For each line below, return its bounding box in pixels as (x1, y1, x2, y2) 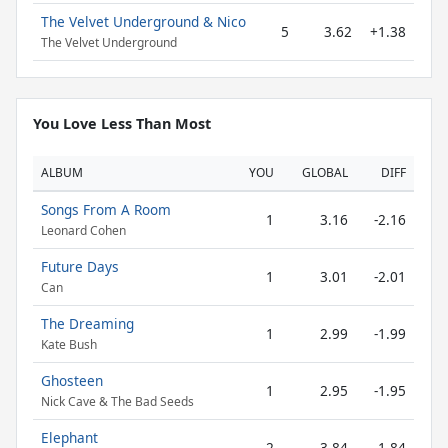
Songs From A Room (41, 200, 171, 219)
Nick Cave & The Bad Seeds (41, 393, 194, 411)
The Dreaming (41, 314, 134, 333)
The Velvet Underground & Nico (41, 12, 246, 31)
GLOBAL (302, 164, 348, 181)
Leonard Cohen (41, 222, 126, 240)
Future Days (41, 257, 119, 276)
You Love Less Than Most (33, 114, 211, 133)
